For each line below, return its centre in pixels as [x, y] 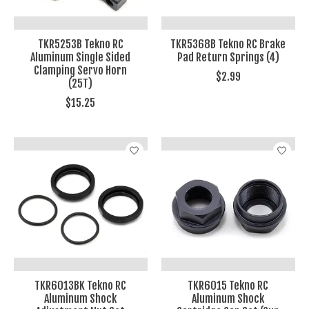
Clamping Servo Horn [81, 71]
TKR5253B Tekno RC [80, 44]
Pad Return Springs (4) [228, 58]
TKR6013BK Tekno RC [81, 286]
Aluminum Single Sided [81, 58]
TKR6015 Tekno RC [228, 286]
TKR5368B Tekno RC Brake [228, 44]
